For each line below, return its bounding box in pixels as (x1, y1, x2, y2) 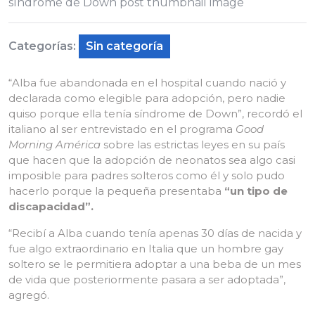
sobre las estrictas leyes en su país (101, 138, 285, 151)
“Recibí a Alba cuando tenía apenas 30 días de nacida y (8, 226, 302, 240)
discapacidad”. (8, 200, 94, 213)
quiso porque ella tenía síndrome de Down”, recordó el (8, 107, 302, 120)
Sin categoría (86, 39, 163, 53)
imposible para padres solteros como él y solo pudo (8, 169, 285, 182)
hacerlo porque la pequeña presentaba (8, 184, 221, 198)
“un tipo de (221, 184, 288, 198)
